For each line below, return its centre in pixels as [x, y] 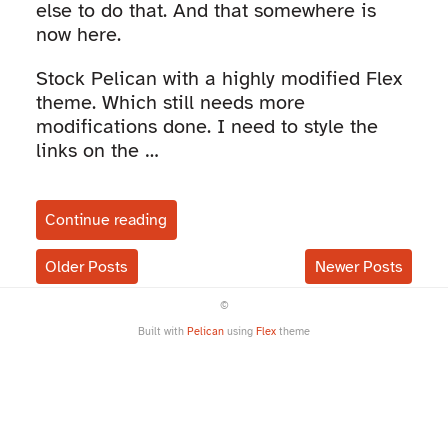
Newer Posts [358, 266]
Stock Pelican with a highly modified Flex [218, 79]
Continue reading [106, 220]
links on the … [97, 151]
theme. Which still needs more [170, 103]
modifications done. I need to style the [206, 127]
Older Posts [87, 266]
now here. [78, 35]
